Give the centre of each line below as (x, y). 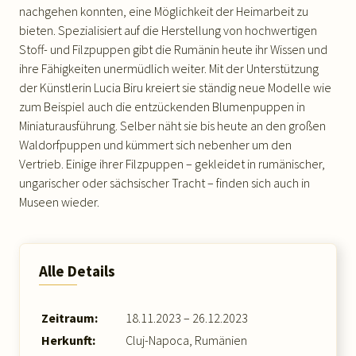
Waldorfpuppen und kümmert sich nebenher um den (155, 145)
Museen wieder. (59, 202)
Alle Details (77, 271)
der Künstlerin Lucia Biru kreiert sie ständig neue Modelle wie (175, 87)
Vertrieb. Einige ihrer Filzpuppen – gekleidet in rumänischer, (172, 164)
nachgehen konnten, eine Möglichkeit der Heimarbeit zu (164, 11)
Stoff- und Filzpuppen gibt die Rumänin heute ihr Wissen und (173, 49)
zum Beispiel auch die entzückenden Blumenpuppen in (162, 106)
